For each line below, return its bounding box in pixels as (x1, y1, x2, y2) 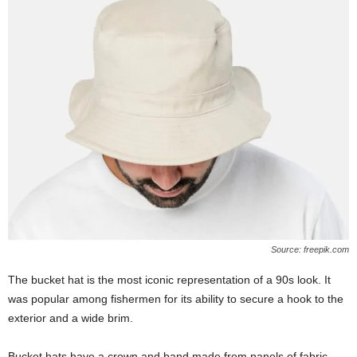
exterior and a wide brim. (8, 312, 133, 325)
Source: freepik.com (271, 245, 349, 255)
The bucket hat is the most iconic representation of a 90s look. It (8, 273, 331, 287)
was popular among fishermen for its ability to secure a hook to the (8, 292, 343, 306)
